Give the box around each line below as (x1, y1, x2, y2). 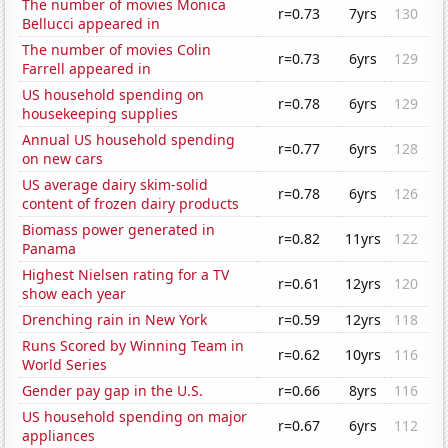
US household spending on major (22, 407, 248, 427)
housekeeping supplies (22, 104, 179, 124)
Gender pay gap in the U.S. (22, 381, 204, 401)
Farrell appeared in (22, 59, 152, 79)
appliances (22, 426, 96, 446)
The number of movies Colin (22, 40, 212, 60)
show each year (22, 284, 127, 304)
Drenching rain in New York (22, 310, 208, 330)
